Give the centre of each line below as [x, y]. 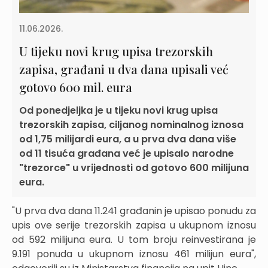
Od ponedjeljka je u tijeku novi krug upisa [118, 110]
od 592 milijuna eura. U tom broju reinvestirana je [134, 239]
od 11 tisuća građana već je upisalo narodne [127, 153]
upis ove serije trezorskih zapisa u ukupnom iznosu [134, 225]
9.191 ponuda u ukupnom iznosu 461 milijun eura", [134, 254]
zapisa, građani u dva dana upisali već [124, 69]
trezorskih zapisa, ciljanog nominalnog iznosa [131, 124]
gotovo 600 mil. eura [76, 87]
